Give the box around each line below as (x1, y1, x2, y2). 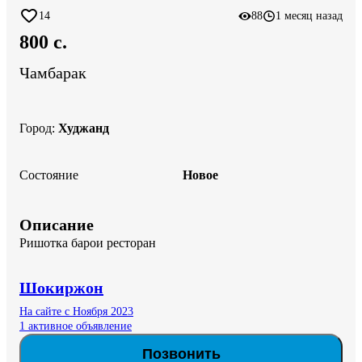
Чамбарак (19, 64, 86, 82)
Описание (19, 215, 94, 234)
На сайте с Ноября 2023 (19, 305, 133, 318)
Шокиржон (19, 278, 103, 297)
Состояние (19, 167, 78, 182)
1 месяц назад (276, 10, 343, 22)
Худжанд (58, 120, 109, 135)
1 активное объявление (19, 319, 132, 332)
